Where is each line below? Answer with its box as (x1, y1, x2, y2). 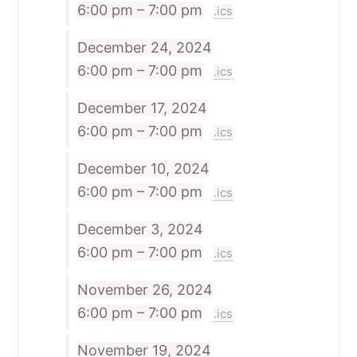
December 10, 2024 (76, 159, 210, 177)
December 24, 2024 (76, 38, 212, 56)
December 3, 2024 (76, 220, 203, 237)
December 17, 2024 (76, 99, 207, 116)
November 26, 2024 (76, 280, 213, 298)
